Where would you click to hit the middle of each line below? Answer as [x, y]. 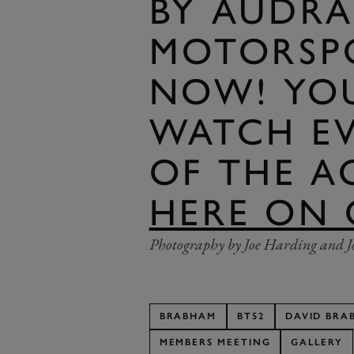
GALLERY [317, 343]
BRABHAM [188, 316]
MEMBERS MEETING [215, 343]
